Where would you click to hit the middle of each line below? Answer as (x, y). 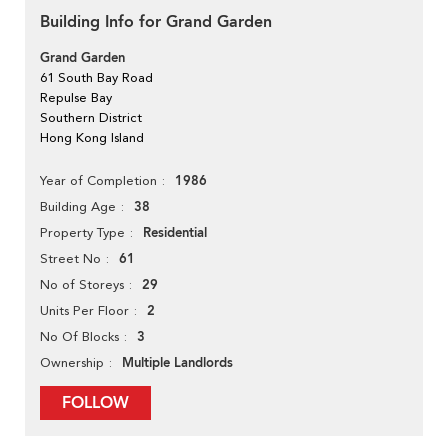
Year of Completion (98, 181)
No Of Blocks (79, 337)
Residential (175, 233)
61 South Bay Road (96, 78)
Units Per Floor (84, 311)
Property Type (82, 233)
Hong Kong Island (92, 138)
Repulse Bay (76, 98)
